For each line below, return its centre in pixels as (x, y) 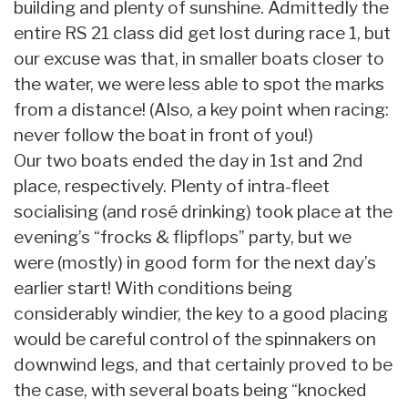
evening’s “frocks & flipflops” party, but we (183, 236)
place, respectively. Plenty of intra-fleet (172, 185)
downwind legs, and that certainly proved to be (203, 364)
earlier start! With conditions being (153, 287)
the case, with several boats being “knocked (190, 389)
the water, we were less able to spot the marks (199, 83)
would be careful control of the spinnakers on (195, 338)
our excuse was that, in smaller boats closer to (199, 58)
